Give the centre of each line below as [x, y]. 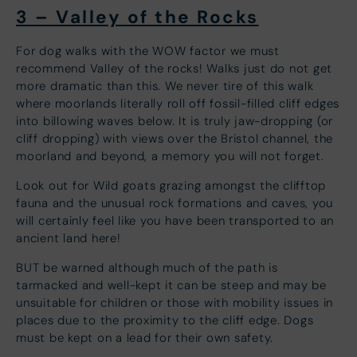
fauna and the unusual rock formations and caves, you [175, 203]
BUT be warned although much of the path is [147, 267]
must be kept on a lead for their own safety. [145, 337]
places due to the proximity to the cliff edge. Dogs [165, 320]
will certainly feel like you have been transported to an [175, 220]
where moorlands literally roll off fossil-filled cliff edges [178, 103]
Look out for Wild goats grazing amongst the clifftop [171, 185]
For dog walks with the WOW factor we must [148, 51]
